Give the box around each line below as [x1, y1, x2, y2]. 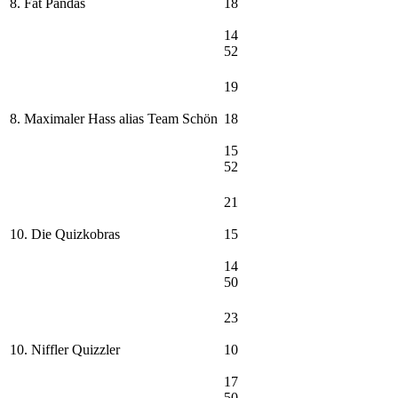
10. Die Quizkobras [10, 227, 120, 243]
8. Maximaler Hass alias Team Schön [10, 111, 218, 127]
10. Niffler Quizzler [10, 342, 120, 358]
